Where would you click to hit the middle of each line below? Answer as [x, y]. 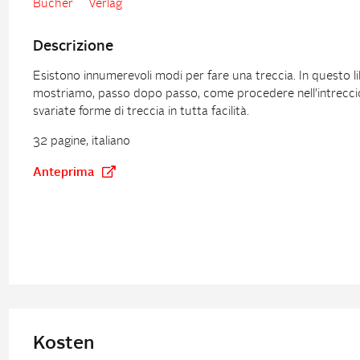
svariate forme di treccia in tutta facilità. [141, 112]
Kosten [63, 344]
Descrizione [73, 47]
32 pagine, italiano [81, 142]
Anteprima [63, 173]
